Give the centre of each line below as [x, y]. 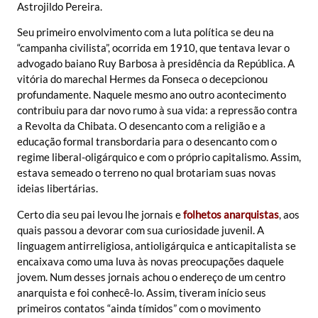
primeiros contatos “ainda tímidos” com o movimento [139, 308]
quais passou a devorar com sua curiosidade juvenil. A [141, 230]
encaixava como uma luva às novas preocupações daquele [150, 261]
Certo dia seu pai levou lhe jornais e [100, 214]
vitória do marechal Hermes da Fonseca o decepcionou [142, 79]
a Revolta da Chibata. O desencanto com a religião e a [141, 126]
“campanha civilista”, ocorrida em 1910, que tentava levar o [153, 48]
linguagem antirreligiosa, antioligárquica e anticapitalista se [157, 245]
